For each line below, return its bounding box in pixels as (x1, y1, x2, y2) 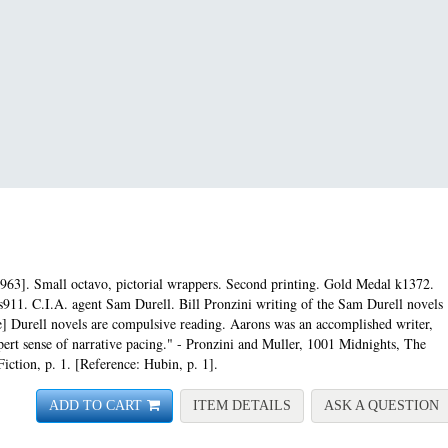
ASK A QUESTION (324, 397, 439, 413)
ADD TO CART (49, 397, 142, 413)
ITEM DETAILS (193, 397, 291, 413)
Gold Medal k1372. (324, 273, 434, 293)
